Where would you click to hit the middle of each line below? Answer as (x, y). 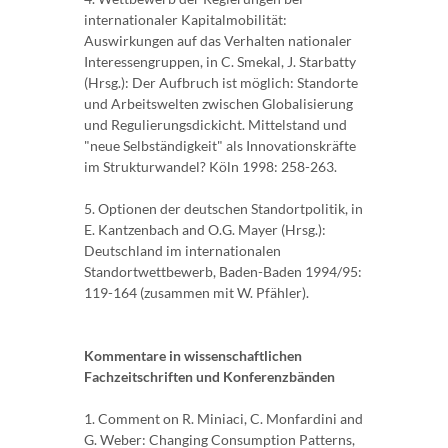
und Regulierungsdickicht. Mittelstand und (215, 125)
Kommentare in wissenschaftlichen (193, 356)
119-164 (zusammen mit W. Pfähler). (196, 293)
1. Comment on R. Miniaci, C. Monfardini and (223, 419)
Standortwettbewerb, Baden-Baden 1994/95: (223, 272)
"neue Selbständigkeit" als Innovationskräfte (220, 146)
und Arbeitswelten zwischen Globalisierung (218, 104)
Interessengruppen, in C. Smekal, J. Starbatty (220, 62)
